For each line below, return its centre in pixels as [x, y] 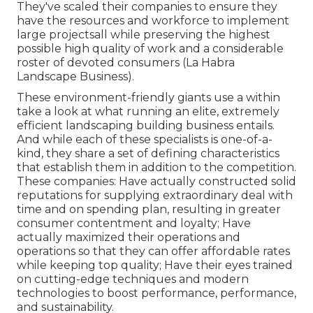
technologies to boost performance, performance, [156, 293]
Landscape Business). [75, 76]
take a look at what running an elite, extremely [148, 111]
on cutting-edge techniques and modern [133, 279]
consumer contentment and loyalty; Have [134, 223]
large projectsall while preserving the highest [144, 34]
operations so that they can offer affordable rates [153, 251]
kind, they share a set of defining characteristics [148, 153]
